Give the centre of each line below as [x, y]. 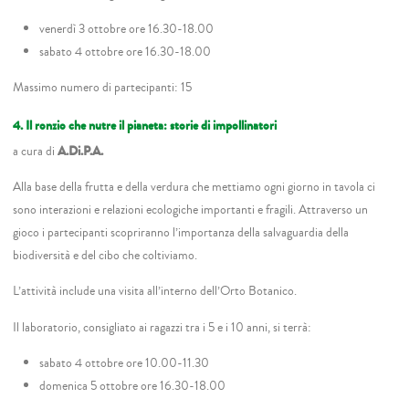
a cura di [36, 151]
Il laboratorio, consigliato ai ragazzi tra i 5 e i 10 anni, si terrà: [163, 327]
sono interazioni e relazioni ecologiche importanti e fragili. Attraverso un [191, 209]
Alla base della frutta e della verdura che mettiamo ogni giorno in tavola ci [194, 186]
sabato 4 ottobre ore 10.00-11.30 [124, 363]
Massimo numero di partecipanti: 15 [103, 88]
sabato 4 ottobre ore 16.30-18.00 [125, 51]
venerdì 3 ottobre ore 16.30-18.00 [126, 28]
